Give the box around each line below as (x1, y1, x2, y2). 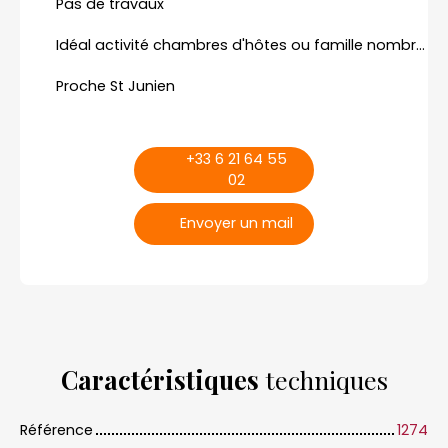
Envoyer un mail (179, 213, 293, 234)
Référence (20, 419, 93, 440)
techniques (258, 362, 388, 396)
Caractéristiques (60, 362, 259, 396)
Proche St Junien (56, 75, 175, 96)
